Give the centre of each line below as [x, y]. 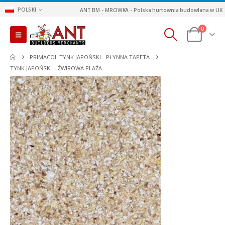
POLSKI [27, 10]
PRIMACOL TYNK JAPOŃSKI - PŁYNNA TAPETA [90, 57]
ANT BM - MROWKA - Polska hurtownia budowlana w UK [151, 10]
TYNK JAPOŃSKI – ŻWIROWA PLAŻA [56, 68]
